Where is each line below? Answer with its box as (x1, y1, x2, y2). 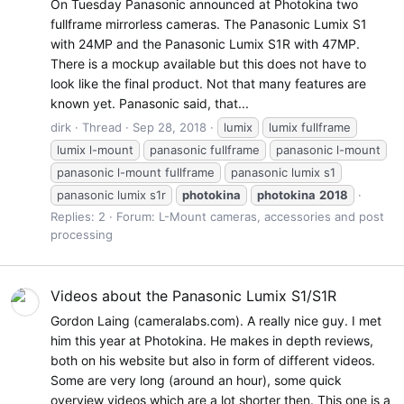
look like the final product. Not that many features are (50, 76, 366, 92)
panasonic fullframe (150, 142, 260, 157)
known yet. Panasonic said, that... (50, 96, 249, 112)
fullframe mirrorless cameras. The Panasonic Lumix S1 (50, 16, 367, 32)
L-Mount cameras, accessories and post (159, 208, 384, 224)
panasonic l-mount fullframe (57, 164, 215, 179)
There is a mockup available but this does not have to (50, 56, 366, 72)
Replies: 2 (50, 208, 106, 224)
